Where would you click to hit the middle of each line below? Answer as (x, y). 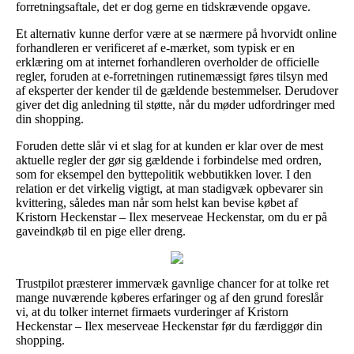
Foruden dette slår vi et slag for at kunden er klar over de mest (169, 145)
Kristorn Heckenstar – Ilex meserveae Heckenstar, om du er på (171, 217)
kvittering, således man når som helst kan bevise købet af (157, 202)
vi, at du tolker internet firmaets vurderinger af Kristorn (152, 311)
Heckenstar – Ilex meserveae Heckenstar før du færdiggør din (169, 326)
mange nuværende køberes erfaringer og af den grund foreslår (169, 297)
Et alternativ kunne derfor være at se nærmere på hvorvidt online (176, 33)
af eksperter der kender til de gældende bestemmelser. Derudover (177, 90)
